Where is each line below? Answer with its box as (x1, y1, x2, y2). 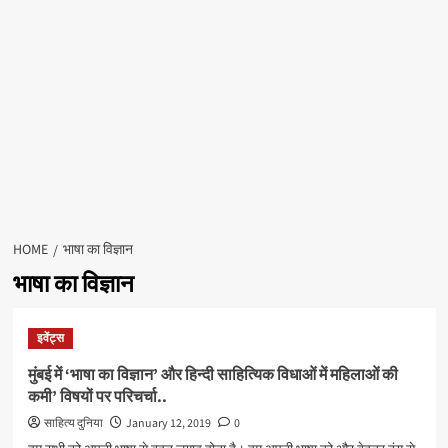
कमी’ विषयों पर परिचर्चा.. (27, 386, 167, 408)
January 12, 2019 (125, 415, 211, 432)
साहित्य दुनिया (43, 415, 103, 432)
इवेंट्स (36, 330, 64, 347)
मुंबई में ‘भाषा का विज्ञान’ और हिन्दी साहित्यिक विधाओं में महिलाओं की (27, 364, 398, 386)
